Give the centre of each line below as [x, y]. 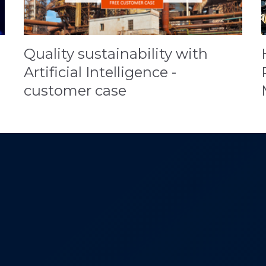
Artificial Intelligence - [100, 72]
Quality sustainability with [116, 54]
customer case [75, 91]
